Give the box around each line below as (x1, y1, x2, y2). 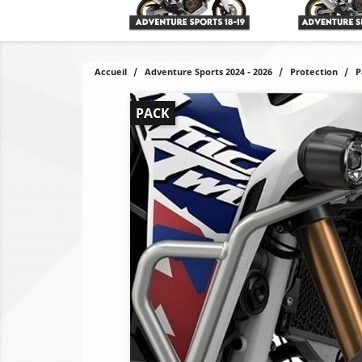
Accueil (95, 65, 127, 78)
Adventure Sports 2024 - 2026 (145, 65, 272, 78)
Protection (290, 65, 338, 78)
